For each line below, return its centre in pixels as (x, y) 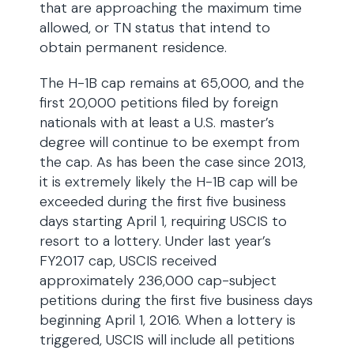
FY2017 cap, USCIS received (128, 261)
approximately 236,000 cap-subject (158, 281)
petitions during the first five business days (176, 300)
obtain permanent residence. (133, 47)
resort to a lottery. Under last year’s (155, 241)
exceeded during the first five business (163, 201)
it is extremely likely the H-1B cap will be (169, 182)
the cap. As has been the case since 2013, (173, 162)
